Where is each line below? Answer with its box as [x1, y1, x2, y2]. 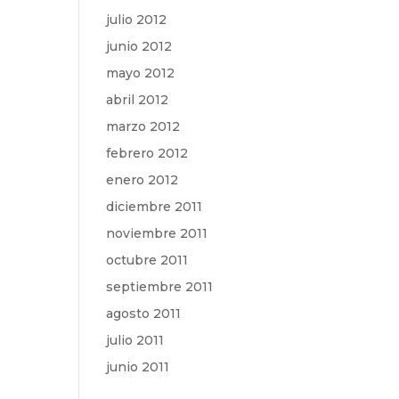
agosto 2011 [106, 305, 182, 322]
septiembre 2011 [106, 279, 214, 295]
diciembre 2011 [106, 199, 203, 215]
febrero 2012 [106, 145, 189, 161]
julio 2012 [106, 12, 167, 28]
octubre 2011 [106, 252, 189, 268]
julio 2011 [106, 332, 165, 348]
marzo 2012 [106, 118, 181, 134]
